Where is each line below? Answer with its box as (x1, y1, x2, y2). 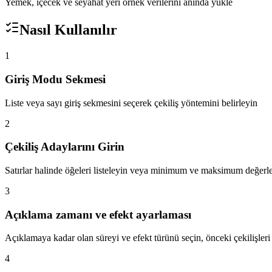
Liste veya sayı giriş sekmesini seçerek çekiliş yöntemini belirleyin (5, 97, 257, 108)
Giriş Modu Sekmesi (5, 72, 106, 86)
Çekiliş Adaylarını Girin (5, 140, 124, 154)
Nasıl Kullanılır (19, 22, 117, 38)
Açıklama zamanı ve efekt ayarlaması (5, 208, 191, 221)
